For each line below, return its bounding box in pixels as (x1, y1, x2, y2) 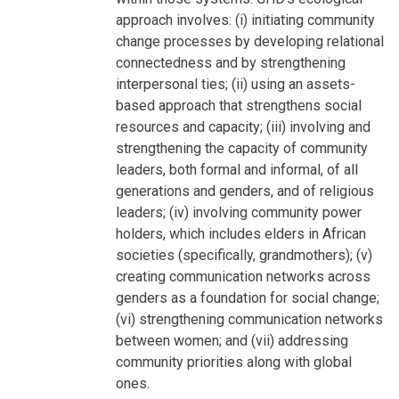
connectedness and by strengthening (116, 54, 346, 72)
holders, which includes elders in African (116, 225, 366, 243)
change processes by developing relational (116, 33, 384, 51)
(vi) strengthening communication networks (116, 311, 383, 329)
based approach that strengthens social (116, 97, 362, 115)
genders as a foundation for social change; (116, 289, 379, 307)
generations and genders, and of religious (116, 183, 374, 200)
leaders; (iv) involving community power (116, 204, 362, 222)
